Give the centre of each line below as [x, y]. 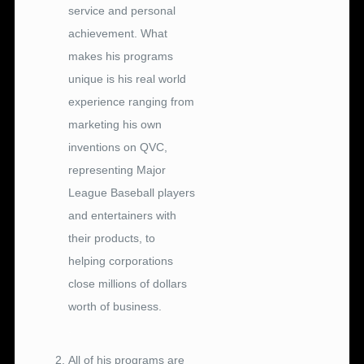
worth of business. [115, 307]
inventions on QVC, [118, 147]
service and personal [122, 11]
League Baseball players [132, 193]
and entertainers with [123, 216]
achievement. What [118, 34]
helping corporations [121, 261]
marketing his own [115, 125]
